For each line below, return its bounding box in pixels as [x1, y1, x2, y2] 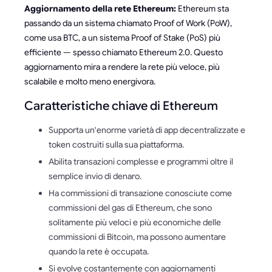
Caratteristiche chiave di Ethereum [24, 98, 218, 114]
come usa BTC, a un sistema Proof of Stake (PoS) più [24, 32, 220, 43]
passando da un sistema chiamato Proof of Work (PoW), [24, 17, 232, 29]
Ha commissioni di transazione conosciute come [49, 187, 232, 199]
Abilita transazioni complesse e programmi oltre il [49, 155, 233, 167]
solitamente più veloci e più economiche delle [49, 216, 221, 228]
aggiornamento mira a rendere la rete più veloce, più [24, 61, 220, 72]
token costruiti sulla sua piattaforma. [49, 138, 184, 150]
